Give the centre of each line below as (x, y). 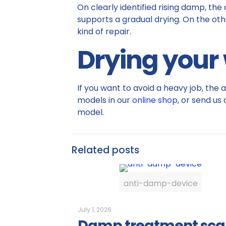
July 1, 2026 (95, 210)
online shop (155, 100)
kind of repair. (104, 32)
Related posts (105, 150)
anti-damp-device (161, 183)
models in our (104, 100)
